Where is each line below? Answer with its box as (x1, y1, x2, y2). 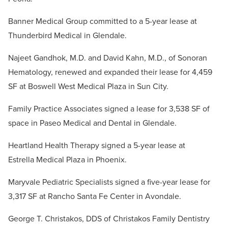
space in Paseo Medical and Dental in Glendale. (8, 117, 177, 129)
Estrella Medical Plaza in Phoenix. (8, 154, 127, 166)
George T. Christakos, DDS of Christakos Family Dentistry (8, 213, 210, 225)
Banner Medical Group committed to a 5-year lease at (8, 15, 197, 27)
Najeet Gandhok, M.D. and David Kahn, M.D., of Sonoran (8, 52, 207, 64)
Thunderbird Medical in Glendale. (8, 30, 127, 42)
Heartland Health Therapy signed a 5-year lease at (8, 139, 185, 152)
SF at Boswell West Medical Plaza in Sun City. (8, 80, 168, 93)
